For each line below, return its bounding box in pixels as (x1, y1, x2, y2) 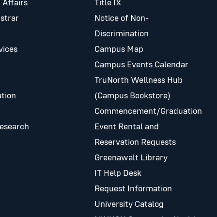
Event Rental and (94, 123, 159, 132)
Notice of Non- (94, 14, 149, 23)
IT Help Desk (94, 169, 141, 178)
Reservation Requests (94, 138, 176, 147)
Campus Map (94, 45, 143, 54)
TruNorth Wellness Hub (94, 76, 183, 85)
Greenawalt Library (94, 154, 168, 163)
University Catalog (94, 200, 164, 209)
